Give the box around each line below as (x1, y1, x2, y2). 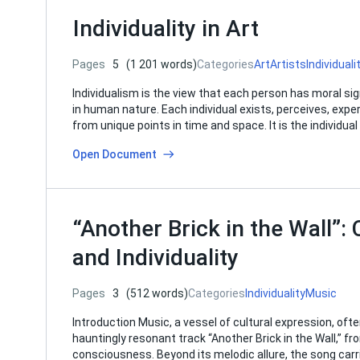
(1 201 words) (126, 58, 197, 71)
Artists (270, 58, 306, 71)
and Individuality (72, 244, 239, 271)
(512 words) (126, 287, 188, 300)
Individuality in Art (73, 15, 259, 42)
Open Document (72, 148, 157, 161)
